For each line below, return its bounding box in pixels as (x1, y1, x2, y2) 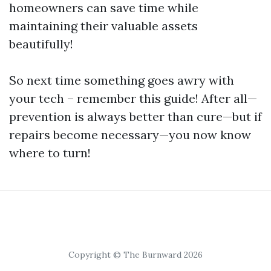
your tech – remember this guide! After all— (9, 91, 257, 106)
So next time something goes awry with (9, 73, 234, 88)
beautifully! (9, 36, 73, 51)
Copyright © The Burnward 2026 (68, 249, 203, 260)
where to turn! (9, 145, 91, 160)
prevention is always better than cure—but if (9, 109, 262, 124)
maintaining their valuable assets (9, 18, 198, 33)
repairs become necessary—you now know (9, 127, 251, 142)
